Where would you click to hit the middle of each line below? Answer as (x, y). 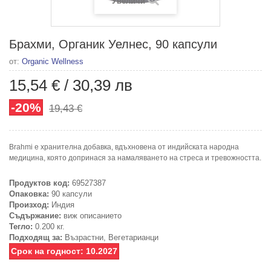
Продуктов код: (39, 183)
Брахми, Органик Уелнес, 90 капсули (113, 44)
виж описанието (91, 215)
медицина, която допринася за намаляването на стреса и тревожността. (135, 158)
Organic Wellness (53, 61)
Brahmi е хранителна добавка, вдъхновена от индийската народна (124, 147)
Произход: (29, 204)
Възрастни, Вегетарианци (110, 237)
